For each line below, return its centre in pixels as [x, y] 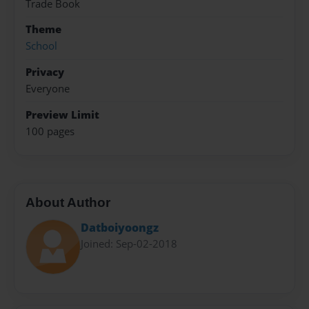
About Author [68, 202]
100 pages [50, 131]
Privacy [45, 72]
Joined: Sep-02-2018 [129, 244]
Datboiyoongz [120, 228]
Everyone [48, 89]
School [41, 46]
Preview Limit [62, 114]
